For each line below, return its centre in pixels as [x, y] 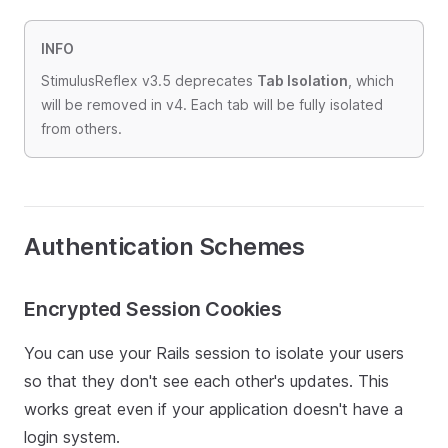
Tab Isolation [302, 80]
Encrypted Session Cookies [153, 309]
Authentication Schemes [164, 246]
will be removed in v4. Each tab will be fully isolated [212, 104]
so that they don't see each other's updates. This [206, 381]
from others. [81, 128]
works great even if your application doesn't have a [213, 409]
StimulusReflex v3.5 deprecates [149, 80]
